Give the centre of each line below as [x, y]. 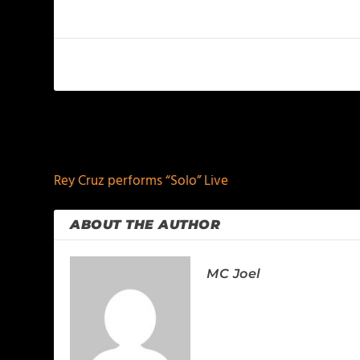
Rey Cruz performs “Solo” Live [141, 181]
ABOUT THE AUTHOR [145, 225]
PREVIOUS [104, 142]
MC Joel [234, 274]
